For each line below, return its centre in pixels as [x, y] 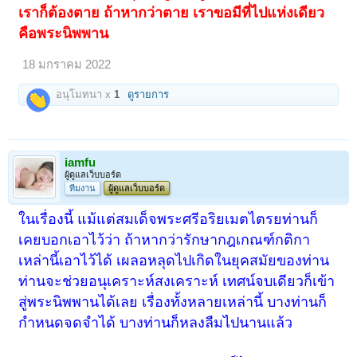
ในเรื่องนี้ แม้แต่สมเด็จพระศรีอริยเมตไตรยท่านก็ [169, 220]
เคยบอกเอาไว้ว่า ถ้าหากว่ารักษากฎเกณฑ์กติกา [165, 240]
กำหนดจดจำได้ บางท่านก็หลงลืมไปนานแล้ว [156, 323]
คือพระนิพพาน [64, 33]
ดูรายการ [149, 94]
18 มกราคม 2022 [67, 64]
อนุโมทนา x [84, 94]
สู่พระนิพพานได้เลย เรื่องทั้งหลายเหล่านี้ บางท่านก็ [173, 302]
